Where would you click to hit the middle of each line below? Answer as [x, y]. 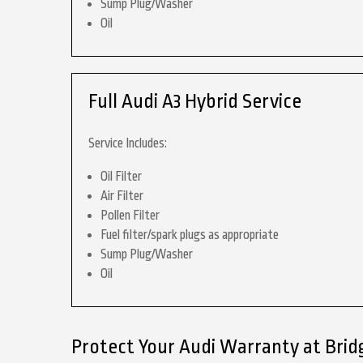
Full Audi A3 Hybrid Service [195, 101]
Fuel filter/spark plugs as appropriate [190, 235]
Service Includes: [128, 143]
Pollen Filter [130, 216]
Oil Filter [121, 177]
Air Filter [122, 196]
